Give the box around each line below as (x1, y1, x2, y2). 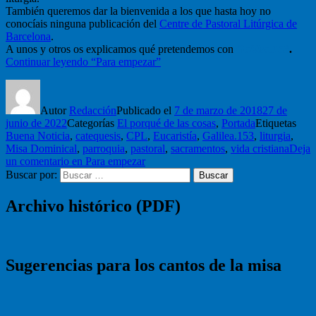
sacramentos (171, 142, 225, 154)
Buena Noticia (6, 129, 70, 142)
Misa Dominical (6, 142, 77, 154)
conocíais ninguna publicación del (6, 17, 159, 30)
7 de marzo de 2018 (174, 104, 262, 116)
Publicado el (116, 104, 174, 116)
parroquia (83, 142, 125, 154)
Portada (221, 116, 255, 129)
